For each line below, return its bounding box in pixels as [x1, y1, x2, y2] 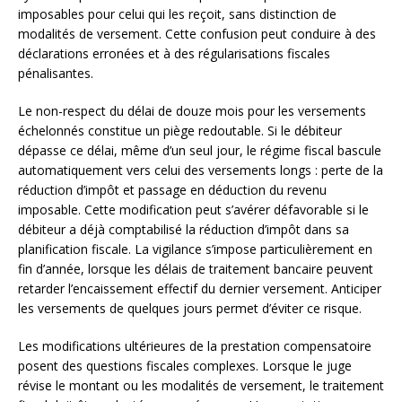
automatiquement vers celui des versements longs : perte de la [18, 161, 383, 179]
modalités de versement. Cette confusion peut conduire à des [18, 24, 376, 42]
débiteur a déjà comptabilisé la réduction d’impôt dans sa [18, 220, 349, 238]
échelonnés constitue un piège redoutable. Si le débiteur [18, 121, 342, 139]
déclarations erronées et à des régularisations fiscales [18, 44, 330, 62]
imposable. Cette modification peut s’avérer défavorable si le [18, 200, 369, 218]
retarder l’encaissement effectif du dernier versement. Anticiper [18, 279, 381, 297]
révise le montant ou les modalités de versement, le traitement [18, 376, 384, 394]
